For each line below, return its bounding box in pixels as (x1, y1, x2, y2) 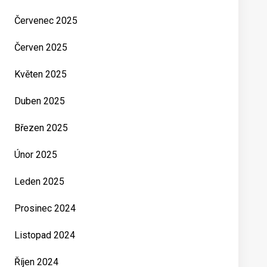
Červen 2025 (14, 42, 67, 53)
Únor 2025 (14, 149, 57, 160)
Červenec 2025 (14, 15, 77, 26)
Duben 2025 (14, 95, 65, 107)
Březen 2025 (14, 122, 68, 133)
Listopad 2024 (14, 229, 75, 241)
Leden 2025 (14, 176, 64, 187)
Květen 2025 (14, 69, 67, 80)
